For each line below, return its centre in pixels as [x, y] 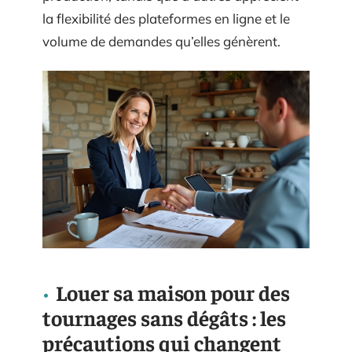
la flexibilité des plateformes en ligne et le [166, 19]
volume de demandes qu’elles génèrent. [161, 42]
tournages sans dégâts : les [164, 318]
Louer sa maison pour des [173, 293]
